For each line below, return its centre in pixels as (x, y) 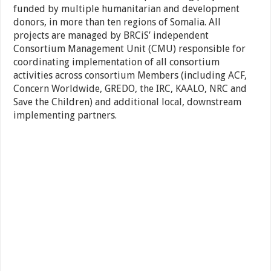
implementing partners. (65, 116)
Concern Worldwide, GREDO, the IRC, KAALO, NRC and (130, 89)
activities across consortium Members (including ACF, (130, 76)
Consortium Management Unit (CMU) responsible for (130, 49)
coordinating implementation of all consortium (117, 62)
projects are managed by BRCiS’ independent (111, 36)
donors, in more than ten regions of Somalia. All (117, 22)
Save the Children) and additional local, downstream (128, 102)
